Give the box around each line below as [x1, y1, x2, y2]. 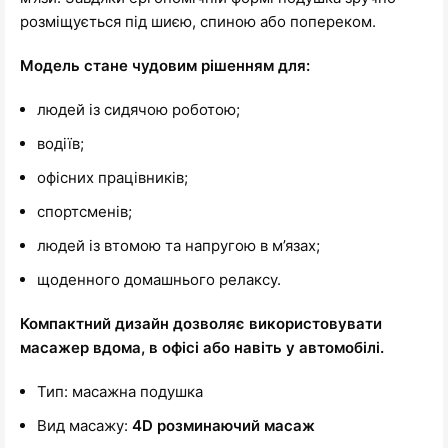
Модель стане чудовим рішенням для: [20, 55, 310, 75]
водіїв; [37, 133, 84, 153]
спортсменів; [37, 201, 132, 221]
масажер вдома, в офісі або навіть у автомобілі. [20, 337, 384, 357]
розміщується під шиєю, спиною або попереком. [20, 11, 376, 31]
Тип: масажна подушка [37, 381, 203, 401]
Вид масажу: [37, 415, 132, 435]
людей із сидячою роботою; [37, 99, 240, 119]
